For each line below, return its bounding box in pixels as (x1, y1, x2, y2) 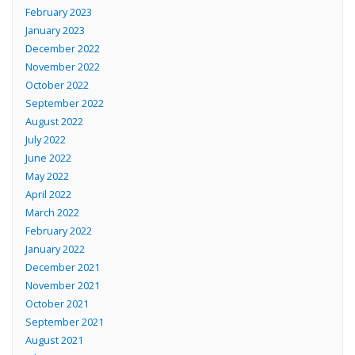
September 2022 (25, 96, 104, 111)
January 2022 (25, 242, 85, 257)
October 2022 (25, 78, 89, 93)
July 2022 (25, 132, 66, 147)
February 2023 (25, 5, 92, 20)
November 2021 (25, 278, 100, 293)
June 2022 (25, 151, 71, 166)
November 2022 (25, 59, 100, 74)
